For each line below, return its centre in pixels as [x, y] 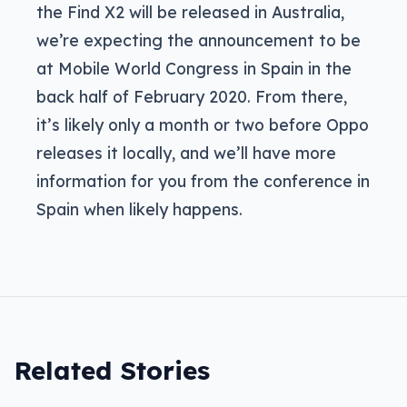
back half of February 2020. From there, [192, 97]
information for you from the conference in [203, 181]
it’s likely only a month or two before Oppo [203, 125]
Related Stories [112, 371]
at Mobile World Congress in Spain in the [194, 69]
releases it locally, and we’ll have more [186, 153]
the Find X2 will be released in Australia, [190, 12]
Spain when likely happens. [139, 209]
